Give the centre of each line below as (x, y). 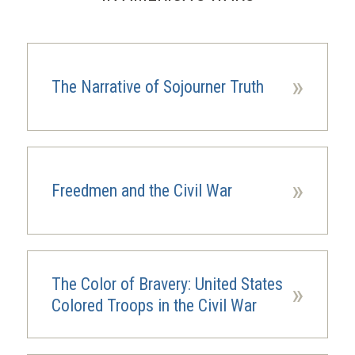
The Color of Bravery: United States (167, 284)
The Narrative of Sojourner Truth (157, 87)
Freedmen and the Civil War (141, 191)
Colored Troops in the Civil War (154, 305)
